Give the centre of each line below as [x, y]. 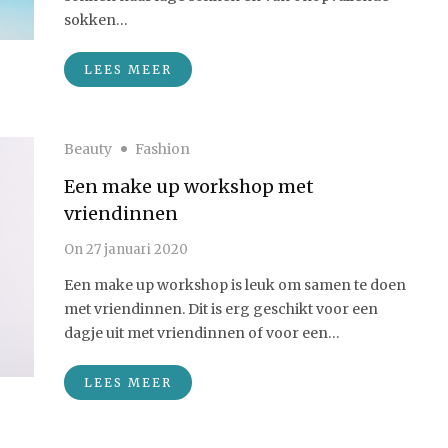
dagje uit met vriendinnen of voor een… [202, 333]
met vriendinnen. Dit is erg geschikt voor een [221, 309]
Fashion [162, 149]
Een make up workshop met [189, 186]
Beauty [88, 149]
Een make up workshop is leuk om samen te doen [235, 285]
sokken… [96, 20]
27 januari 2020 [135, 249]
